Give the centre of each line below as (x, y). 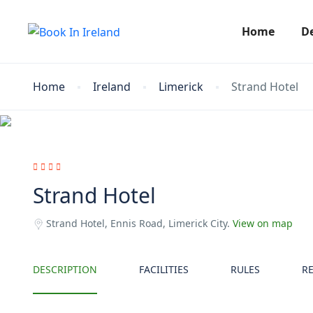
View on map (263, 223)
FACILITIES (164, 269)
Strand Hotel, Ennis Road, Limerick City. (139, 223)
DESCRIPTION (65, 269)
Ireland (112, 87)
